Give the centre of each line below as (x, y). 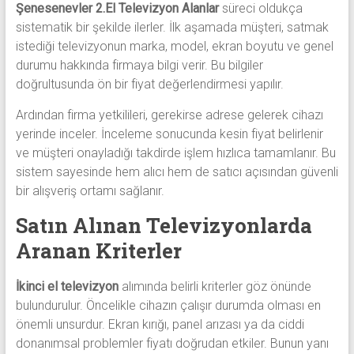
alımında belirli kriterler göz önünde (215, 287)
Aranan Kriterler (98, 251)
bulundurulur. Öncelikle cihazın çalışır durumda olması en (168, 306)
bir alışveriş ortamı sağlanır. (90, 191)
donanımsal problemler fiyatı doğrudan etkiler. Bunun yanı (172, 344)
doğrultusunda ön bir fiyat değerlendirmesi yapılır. (149, 85)
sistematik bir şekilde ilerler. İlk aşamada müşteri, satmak (172, 28)
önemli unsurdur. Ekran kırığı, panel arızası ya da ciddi (160, 325)
